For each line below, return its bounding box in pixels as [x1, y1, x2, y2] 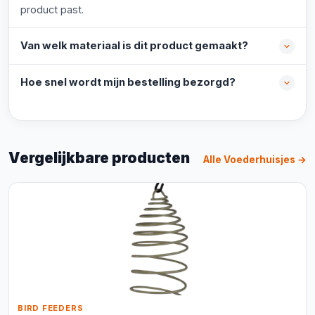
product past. [20, 4, 84, 15]
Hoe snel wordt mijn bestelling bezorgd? [20, 76, 236, 89]
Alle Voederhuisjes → [203, 154, 307, 165]
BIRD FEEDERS [18, 303, 84, 313]
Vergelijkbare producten [8, 149, 190, 167]
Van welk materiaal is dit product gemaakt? [20, 39, 248, 52]
